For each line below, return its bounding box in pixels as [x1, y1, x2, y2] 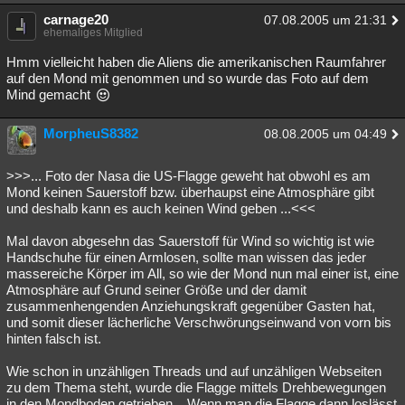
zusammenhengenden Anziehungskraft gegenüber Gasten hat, [6, 298, 375, 314]
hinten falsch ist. [6, 331, 101, 346]
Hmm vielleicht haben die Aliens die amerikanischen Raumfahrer [6, 54, 386, 70]
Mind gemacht [6, 87, 94, 102]
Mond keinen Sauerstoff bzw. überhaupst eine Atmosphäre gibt [6, 184, 374, 200]
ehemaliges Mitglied [43, 26, 143, 39]
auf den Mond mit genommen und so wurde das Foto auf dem [6, 71, 369, 86]
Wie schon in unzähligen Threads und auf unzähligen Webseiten [6, 363, 381, 379]
